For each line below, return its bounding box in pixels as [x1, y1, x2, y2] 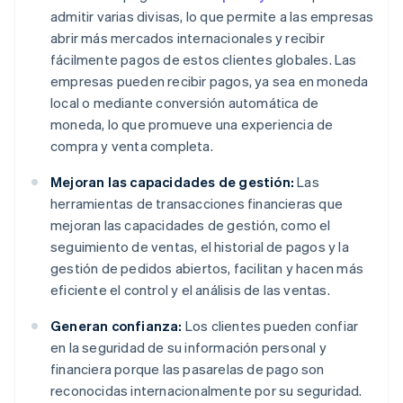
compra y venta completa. [50, 137, 213, 156]
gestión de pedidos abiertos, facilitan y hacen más [50, 259, 364, 278]
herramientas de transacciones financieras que [50, 194, 344, 213]
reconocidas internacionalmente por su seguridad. [50, 381, 363, 400]
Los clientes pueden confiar [182, 317, 359, 336]
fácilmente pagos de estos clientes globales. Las [50, 50, 357, 69]
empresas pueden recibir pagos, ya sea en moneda [50, 72, 369, 91]
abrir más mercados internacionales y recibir [50, 29, 325, 48]
